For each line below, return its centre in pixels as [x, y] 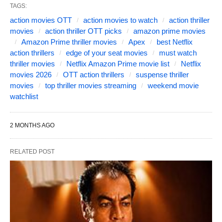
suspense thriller [162, 74]
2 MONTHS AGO [32, 125]
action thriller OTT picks [83, 31]
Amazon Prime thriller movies [69, 42]
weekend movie [173, 85]
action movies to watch [120, 20]
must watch [178, 53]
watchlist [24, 96]
